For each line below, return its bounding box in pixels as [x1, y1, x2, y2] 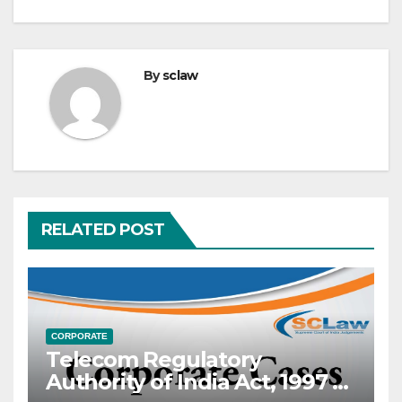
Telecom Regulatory [46, 345, 261, 372]
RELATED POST [41, 219, 165, 240]
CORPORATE [51, 330, 108, 341]
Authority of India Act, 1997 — [46, 368, 353, 395]
